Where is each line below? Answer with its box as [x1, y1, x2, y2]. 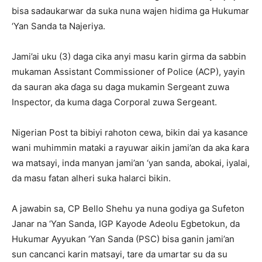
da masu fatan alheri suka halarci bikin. [12, 172, 171, 184]
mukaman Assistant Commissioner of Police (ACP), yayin [12, 65, 245, 77]
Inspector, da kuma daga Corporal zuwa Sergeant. [12, 96, 217, 108]
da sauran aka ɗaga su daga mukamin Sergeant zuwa [12, 81, 229, 92]
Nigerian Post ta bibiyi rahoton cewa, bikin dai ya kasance [12, 126, 248, 138]
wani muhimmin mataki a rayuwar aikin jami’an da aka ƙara [12, 142, 249, 153]
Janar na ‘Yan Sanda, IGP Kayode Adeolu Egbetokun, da [12, 218, 240, 229]
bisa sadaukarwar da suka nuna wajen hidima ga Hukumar [12, 5, 249, 16]
